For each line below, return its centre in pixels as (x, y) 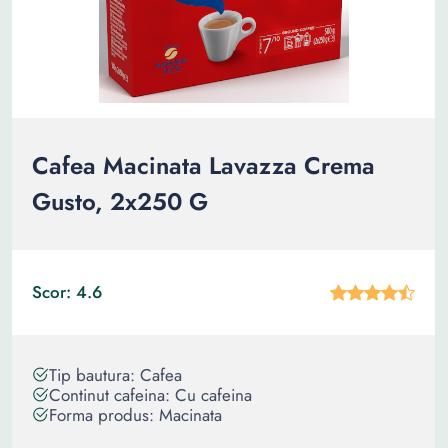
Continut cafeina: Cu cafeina (150, 395)
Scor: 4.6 (67, 292)
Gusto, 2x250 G (120, 201)
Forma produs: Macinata (135, 415)
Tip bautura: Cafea (115, 375)
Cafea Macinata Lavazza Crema (203, 165)
